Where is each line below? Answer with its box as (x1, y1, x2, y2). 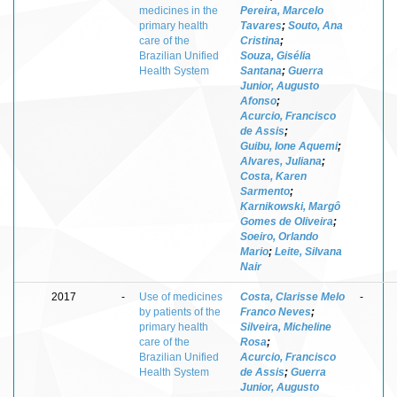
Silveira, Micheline (240, 320, 331, 333)
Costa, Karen (240, 169, 307, 183)
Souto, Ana (288, 19, 343, 32)
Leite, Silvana (275, 245, 342, 258)
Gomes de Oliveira (240, 214, 333, 228)
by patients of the (139, 305, 221, 318)
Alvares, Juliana (240, 154, 322, 167)
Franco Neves (240, 305, 311, 318)
